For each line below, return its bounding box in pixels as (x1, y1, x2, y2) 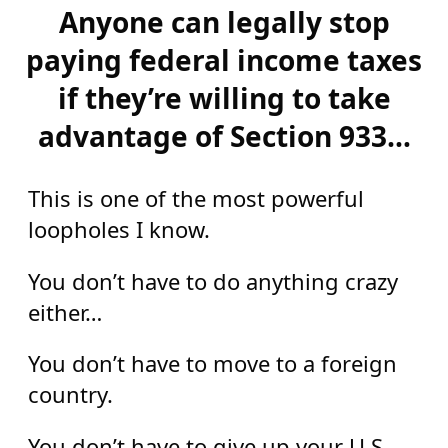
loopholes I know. (27, 214, 210, 245)
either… (27, 296, 102, 327)
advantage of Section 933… (37, 117, 411, 156)
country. (27, 379, 113, 410)
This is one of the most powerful (27, 183, 364, 214)
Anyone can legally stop (58, 3, 390, 42)
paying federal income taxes (26, 41, 422, 80)
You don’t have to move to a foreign (27, 348, 397, 379)
